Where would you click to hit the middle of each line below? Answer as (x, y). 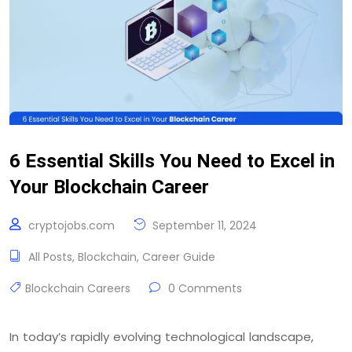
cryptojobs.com (71, 225)
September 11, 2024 (203, 225)
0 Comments (203, 288)
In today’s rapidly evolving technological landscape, (161, 336)
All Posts (50, 257)
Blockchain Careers (78, 288)
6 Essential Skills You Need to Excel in (172, 161)
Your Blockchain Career (109, 187)
